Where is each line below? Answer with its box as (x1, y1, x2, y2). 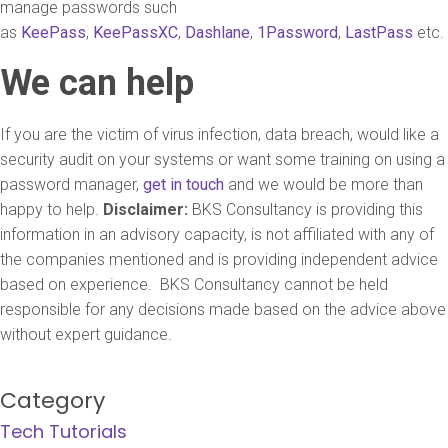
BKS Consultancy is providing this (192, 200, 423, 219)
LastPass (345, 23, 413, 42)
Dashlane (185, 23, 250, 42)
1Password (257, 23, 338, 42)
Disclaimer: (103, 200, 192, 219)
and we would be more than (224, 175, 423, 194)
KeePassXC (93, 23, 178, 42)
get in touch (143, 175, 224, 194)
